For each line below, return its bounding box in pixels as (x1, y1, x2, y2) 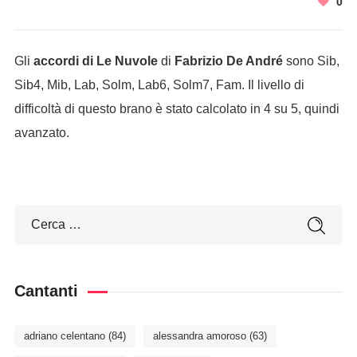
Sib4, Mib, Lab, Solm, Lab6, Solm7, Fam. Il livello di (14, 78, 304, 92)
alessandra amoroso (152, 330, 246, 342)
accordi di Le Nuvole (33, 54, 158, 68)
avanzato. (14, 126, 69, 139)
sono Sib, (282, 54, 339, 68)
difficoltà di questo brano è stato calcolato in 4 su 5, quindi (14, 102, 339, 116)
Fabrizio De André (174, 54, 283, 68)
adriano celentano (23, 330, 105, 342)
